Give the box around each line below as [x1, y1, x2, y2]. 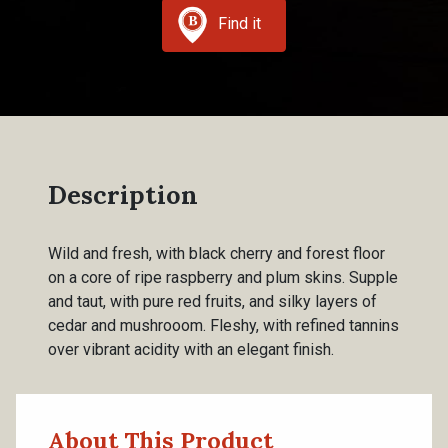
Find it [217, 14, 261, 34]
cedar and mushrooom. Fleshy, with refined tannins [48, 316, 399, 335]
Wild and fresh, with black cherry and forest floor [48, 244, 385, 263]
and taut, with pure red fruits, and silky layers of [48, 292, 377, 311]
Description [48, 179, 198, 211]
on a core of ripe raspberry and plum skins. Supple [48, 268, 398, 287]
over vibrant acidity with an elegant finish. [48, 340, 334, 359]
